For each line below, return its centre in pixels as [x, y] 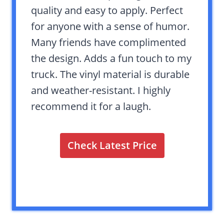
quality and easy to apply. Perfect [107, 10]
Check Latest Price [112, 145]
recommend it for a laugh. [91, 106]
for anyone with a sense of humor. [110, 26]
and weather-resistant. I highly [101, 90]
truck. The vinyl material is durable [110, 74]
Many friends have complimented [108, 42]
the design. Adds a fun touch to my [111, 58]
